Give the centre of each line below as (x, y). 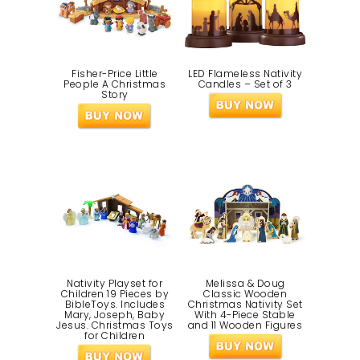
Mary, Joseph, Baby (115, 314)
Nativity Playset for (115, 283)
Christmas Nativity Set (245, 304)
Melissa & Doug (245, 283)
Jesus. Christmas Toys (115, 325)
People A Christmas (115, 84)
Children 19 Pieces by (115, 293)
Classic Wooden (245, 293)
